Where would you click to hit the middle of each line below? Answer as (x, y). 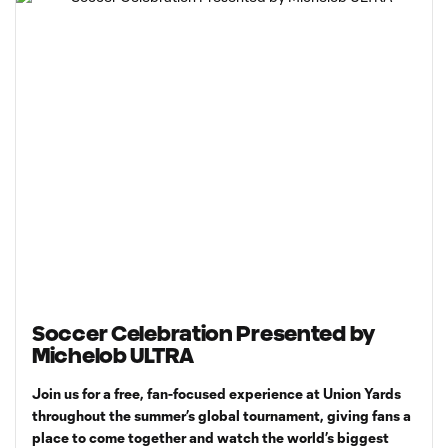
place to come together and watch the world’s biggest (210, 437)
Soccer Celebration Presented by (203, 333)
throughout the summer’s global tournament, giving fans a (221, 415)
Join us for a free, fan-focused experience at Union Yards (216, 393)
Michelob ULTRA (113, 355)
